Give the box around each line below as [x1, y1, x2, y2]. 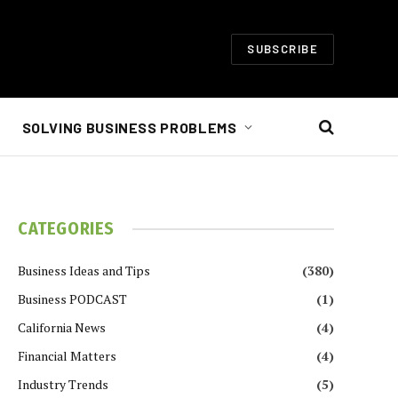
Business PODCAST [18, 291, 127, 307]
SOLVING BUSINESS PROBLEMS [21, 118, 237, 136]
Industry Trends [18, 376, 108, 393]
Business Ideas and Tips [18, 262, 150, 279]
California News [18, 319, 106, 336]
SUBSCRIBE [247, 41, 318, 56]
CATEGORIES [18, 218, 115, 239]
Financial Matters [18, 347, 116, 364]
